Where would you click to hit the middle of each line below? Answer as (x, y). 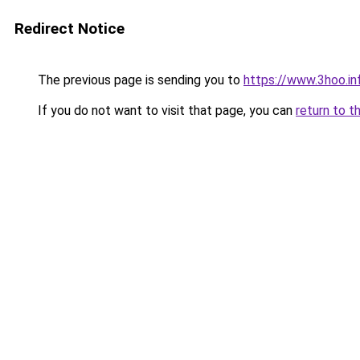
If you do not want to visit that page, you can (165, 110)
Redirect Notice (70, 29)
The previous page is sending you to (139, 80)
